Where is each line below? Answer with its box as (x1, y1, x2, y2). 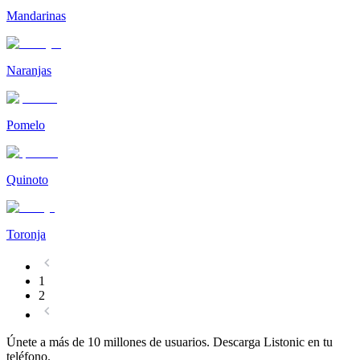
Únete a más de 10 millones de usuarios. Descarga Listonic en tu (6, 335, 333, 350)
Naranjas (6, 63, 51, 78)
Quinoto (6, 173, 48, 187)
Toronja (6, 227, 46, 242)
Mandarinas (6, 9, 66, 23)
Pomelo (6, 118, 45, 133)
